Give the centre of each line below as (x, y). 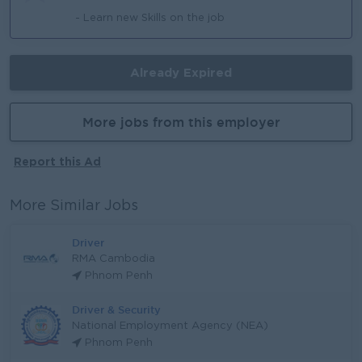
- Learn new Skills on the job (150, 18)
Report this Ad (57, 161)
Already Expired (181, 72)
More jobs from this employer (181, 122)
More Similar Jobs (74, 206)
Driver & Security (116, 309)
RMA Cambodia (114, 259)
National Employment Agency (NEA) (170, 326)
